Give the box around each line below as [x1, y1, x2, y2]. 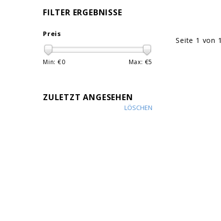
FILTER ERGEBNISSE [43, 7, 122, 18]
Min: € [43, 58, 62, 66]
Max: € [128, 58, 149, 66]
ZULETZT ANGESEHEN [43, 92, 133, 103]
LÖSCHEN [124, 103, 153, 112]
